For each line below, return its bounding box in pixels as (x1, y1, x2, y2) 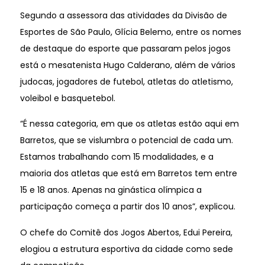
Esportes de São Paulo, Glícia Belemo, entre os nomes (20, 25, 241, 38)
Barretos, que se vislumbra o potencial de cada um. (20, 134, 233, 147)
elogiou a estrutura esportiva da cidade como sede (20, 243, 233, 255)
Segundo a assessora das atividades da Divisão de (20, 9, 227, 21)
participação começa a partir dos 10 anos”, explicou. (20, 201, 235, 213)
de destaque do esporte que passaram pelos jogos (20, 42, 231, 54)
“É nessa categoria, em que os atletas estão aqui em (20, 118, 239, 130)
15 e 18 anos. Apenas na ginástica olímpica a (20, 184, 202, 196)
